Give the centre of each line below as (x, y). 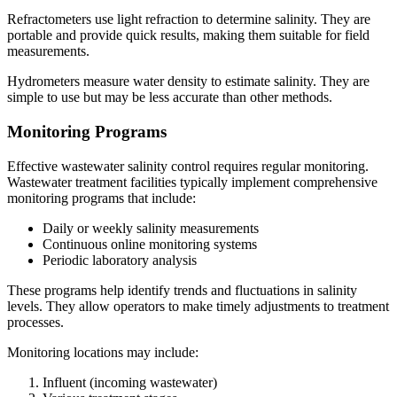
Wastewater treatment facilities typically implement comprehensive (192, 182)
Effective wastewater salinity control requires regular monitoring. (188, 166)
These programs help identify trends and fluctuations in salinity (182, 290)
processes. (35, 322)
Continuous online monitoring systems (150, 244)
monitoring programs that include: (101, 198)
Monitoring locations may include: (103, 352)
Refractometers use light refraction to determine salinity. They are (189, 19)
